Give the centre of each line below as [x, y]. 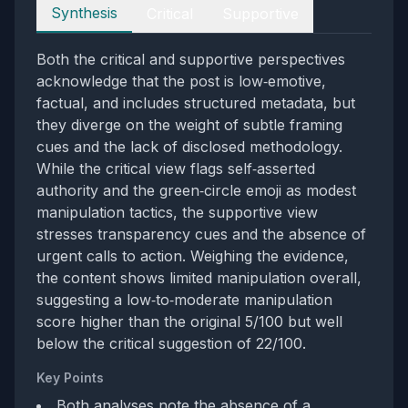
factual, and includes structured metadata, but [196, 103]
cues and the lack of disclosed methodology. [189, 147]
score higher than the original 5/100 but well [189, 321]
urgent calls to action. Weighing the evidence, [193, 256]
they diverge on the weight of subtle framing [189, 125]
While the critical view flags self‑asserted [176, 168]
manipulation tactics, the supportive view [177, 212]
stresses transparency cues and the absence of [201, 234]
